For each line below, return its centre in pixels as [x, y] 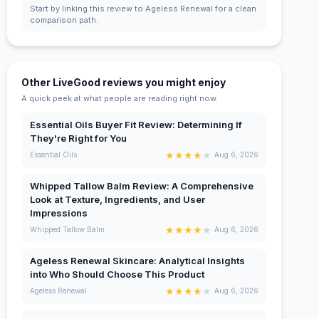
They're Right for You [79, 138]
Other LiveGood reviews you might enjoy [124, 82]
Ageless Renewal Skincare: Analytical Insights [138, 260]
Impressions [59, 213]
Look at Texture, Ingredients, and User [118, 199]
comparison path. [64, 20]
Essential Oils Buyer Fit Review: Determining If [136, 124]
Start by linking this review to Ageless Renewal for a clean [143, 8]
